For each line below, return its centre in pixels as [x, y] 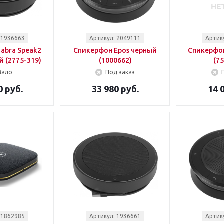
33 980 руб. [115, 89]
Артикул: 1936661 [115, 216]
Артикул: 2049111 [115, 38]
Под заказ [120, 72]
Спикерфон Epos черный [115, 50]
